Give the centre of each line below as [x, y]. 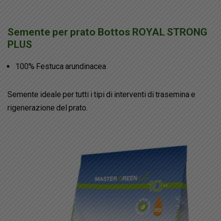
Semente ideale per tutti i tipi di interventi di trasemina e [101, 95]
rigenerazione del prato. [48, 108]
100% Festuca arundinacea [61, 67]
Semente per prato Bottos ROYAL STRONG [107, 32]
